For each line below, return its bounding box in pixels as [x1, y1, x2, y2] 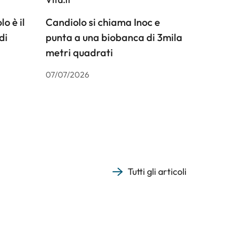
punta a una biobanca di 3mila [45, 31, 182, 44]
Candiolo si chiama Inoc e [45, 16, 160, 29]
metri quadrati [45, 46, 113, 59]
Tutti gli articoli [128, 166, 186, 178]
